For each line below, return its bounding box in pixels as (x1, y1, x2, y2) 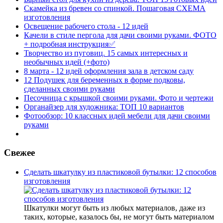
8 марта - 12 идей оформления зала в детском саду (24, 66, 194, 75)
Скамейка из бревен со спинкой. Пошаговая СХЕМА (24, 3, 206, 12)
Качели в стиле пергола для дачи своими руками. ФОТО (24, 30, 217, 39)
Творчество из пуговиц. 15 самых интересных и (24, 48, 188, 57)
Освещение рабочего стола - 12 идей (24, 21, 148, 30)
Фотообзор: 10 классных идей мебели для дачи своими (24, 111, 210, 120)
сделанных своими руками (24, 84, 115, 93)
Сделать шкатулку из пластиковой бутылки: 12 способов (24, 167, 217, 176)
